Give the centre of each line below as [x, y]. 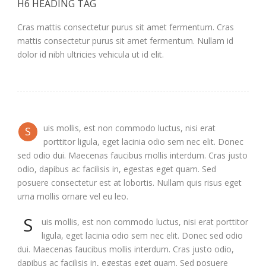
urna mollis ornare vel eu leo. [73, 196]
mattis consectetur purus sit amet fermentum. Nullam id [125, 40]
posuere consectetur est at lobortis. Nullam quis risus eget [129, 182]
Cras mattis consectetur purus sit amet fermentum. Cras [126, 27]
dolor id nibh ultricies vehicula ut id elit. [91, 54]
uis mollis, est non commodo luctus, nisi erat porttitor [145, 221]
